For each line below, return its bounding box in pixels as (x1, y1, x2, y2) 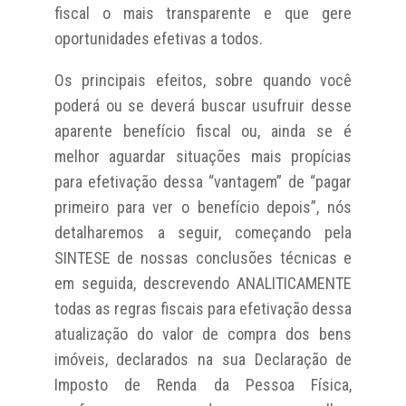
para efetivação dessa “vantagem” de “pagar (53, 171, 353, 191)
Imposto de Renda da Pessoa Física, (53, 374, 353, 394)
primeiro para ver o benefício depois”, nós (53, 197, 353, 217)
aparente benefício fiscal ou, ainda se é (53, 121, 353, 140)
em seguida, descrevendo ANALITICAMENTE (53, 273, 353, 293)
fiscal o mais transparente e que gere (53, 3, 353, 23)
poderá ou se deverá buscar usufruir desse (53, 95, 353, 115)
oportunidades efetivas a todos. (53, 28, 263, 48)
